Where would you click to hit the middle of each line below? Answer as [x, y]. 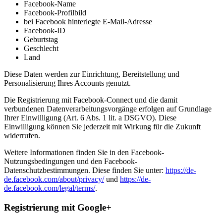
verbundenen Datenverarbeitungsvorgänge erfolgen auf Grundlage [108, 109]
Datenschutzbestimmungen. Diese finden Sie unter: [85, 170]
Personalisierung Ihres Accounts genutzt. [67, 83]
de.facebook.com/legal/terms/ [50, 188]
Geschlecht [41, 49]
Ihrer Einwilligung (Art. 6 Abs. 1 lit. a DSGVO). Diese [90, 118]
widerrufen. [22, 136]
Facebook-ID [45, 31]
